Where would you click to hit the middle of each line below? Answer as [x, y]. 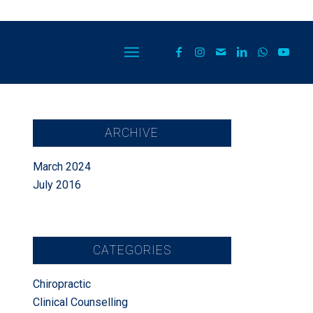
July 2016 [57, 185]
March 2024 [61, 167]
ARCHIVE [132, 133]
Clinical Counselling [80, 302]
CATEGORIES [132, 250]
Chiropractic [61, 284]
